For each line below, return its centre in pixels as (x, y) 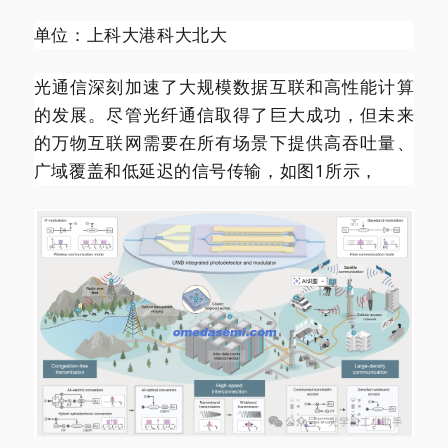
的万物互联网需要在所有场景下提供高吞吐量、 (224, 142)
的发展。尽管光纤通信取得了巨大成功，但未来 (224, 114)
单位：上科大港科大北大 (130, 34)
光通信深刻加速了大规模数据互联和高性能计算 (224, 86)
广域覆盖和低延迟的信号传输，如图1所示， (205, 170)
